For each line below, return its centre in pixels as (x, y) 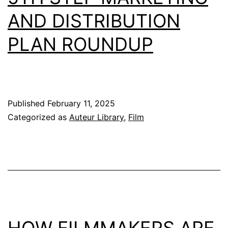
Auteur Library (96, 117)
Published (27, 103)
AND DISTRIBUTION (94, 21)
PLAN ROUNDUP (80, 44)
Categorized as (38, 117)
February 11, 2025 (81, 103)
